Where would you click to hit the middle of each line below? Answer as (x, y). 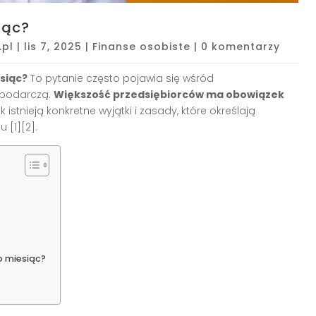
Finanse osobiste (141, 46)
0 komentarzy (241, 46)
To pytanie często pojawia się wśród (121, 78)
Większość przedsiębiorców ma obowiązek (169, 94)
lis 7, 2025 (53, 46)
